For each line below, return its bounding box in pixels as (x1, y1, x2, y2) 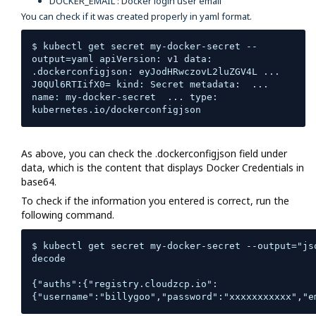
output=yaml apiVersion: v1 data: (32, 53, 212, 64)
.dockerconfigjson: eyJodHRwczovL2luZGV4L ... (32, 66, 280, 77)
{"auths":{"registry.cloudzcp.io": (32, 278, 218, 289)
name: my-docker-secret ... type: (32, 91, 218, 102)
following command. (21, 207, 114, 221)
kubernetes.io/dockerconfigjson (32, 104, 201, 115)
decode (32, 253, 71, 264)
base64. (21, 174, 56, 188)
